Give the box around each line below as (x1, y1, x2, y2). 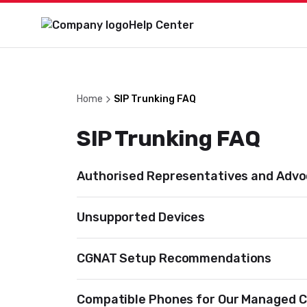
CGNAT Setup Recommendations (77, 251, 272, 266)
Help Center (129, 18, 194, 32)
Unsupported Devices (77, 210, 206, 225)
